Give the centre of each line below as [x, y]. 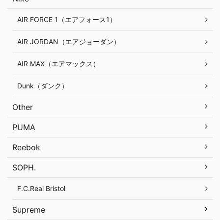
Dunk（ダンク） [43, 86]
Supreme [29, 210]
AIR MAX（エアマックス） [58, 64]
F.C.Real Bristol [41, 189]
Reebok [26, 148]
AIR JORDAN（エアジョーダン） [69, 42]
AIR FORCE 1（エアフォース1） [67, 20]
